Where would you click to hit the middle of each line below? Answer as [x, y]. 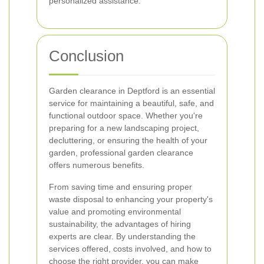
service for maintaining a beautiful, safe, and [131, 103]
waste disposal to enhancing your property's [131, 199]
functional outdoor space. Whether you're [126, 115]
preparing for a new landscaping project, [124, 128]
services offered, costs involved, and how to [130, 249]
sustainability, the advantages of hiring [120, 224]
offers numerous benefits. [97, 165]
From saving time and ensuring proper [121, 187]
